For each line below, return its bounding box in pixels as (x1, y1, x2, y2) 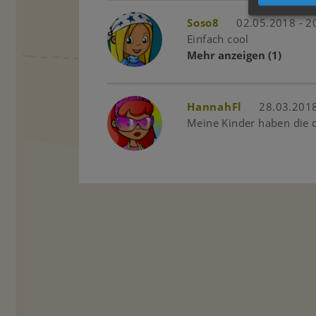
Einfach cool (187, 32, 249, 46)
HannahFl (187, 99, 242, 114)
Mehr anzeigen (187, 48, 265, 62)
